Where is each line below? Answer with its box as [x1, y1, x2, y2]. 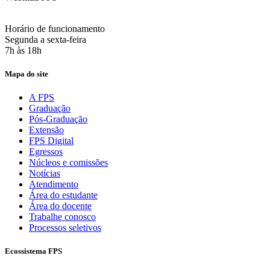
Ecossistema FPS [5, 246, 62, 256]
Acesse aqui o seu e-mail [5, 2, 99, 13]
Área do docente [29, 201, 92, 212]
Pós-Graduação [29, 114, 87, 125]
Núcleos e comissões [29, 157, 108, 168]
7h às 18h [5, 45, 42, 55]
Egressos [29, 146, 63, 157]
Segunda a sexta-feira [5, 34, 86, 45]
